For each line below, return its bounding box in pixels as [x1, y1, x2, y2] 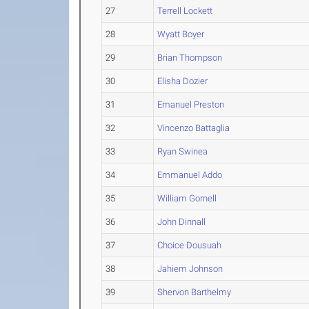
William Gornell [157, 193, 217, 203]
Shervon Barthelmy [157, 287, 232, 297]
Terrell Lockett [157, 6, 213, 16]
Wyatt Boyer [157, 29, 205, 39]
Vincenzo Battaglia [157, 123, 230, 133]
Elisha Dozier [157, 76, 208, 86]
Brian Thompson [157, 52, 223, 63]
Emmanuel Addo [157, 170, 223, 180]
